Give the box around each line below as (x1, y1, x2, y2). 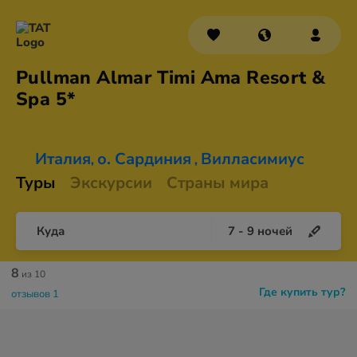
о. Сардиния (97, 148, 191, 170)
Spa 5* (16, 87, 76, 112)
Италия (35, 148, 91, 170)
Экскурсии (70, 172, 152, 194)
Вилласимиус (201, 148, 304, 170)
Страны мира (167, 172, 269, 194)
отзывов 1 (11, 287, 59, 301)
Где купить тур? (259, 284, 345, 300)
